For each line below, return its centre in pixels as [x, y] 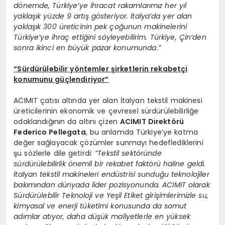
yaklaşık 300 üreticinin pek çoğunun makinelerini [100, 26]
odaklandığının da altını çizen [67, 121]
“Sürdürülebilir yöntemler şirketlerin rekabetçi [101, 69]
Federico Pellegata [50, 132]
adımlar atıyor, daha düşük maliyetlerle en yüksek [102, 216]
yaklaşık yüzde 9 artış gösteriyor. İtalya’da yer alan [103, 16]
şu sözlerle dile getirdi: [54, 153]
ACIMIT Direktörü [152, 121]
